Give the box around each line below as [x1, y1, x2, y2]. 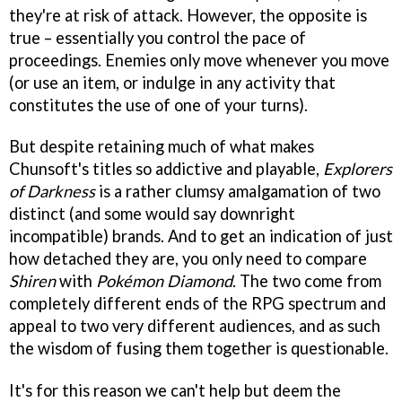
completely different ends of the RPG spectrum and [9, 293, 386, 314]
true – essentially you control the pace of [9, 27, 306, 48]
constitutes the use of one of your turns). [9, 94, 308, 115]
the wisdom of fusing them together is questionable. [9, 338, 389, 359]
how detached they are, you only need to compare [9, 249, 367, 269]
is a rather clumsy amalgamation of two [95, 181, 380, 202]
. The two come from [232, 271, 381, 292]
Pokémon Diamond [96, 271, 232, 292]
